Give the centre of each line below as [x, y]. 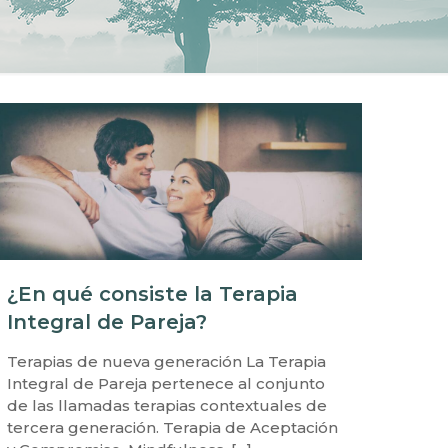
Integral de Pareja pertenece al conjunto [166, 384]
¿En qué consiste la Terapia [153, 294]
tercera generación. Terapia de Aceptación [173, 428]
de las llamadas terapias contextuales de [167, 406]
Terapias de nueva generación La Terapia [167, 362]
